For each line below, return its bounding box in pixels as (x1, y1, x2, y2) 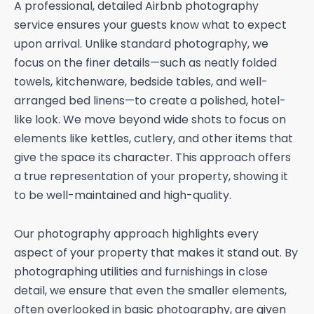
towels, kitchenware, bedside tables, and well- (14, 74, 268, 90)
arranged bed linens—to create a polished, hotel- (14, 93, 286, 109)
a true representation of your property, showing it (14, 168, 288, 185)
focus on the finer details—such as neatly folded (14, 55, 277, 71)
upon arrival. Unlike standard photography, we (14, 36, 268, 53)
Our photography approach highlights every (14, 226, 259, 243)
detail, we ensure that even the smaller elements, (14, 282, 287, 299)
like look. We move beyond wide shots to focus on (14, 111, 286, 128)
